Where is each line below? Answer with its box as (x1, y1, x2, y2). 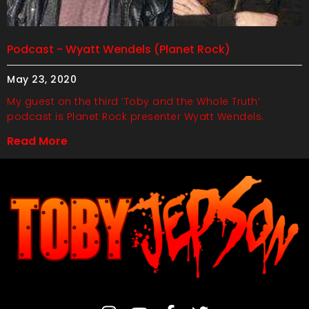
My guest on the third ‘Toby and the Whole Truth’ (7, 94, 260, 109)
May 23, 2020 (7, 72, 77, 87)
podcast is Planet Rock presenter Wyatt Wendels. (7, 110, 264, 124)
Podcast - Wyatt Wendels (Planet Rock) (7, 41, 230, 58)
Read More (7, 133, 68, 150)
